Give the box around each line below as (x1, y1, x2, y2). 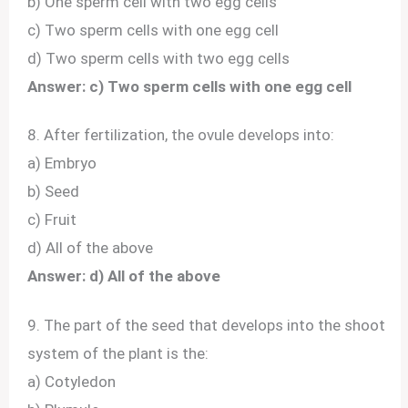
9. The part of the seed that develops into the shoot (27, 315, 386, 334)
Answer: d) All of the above (27, 267, 221, 286)
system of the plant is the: (27, 343, 209, 362)
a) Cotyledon (27, 372, 117, 391)
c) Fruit (27, 210, 77, 229)
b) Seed (27, 182, 80, 201)
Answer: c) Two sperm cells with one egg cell (27, 77, 352, 97)
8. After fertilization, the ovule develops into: (27, 126, 335, 145)
